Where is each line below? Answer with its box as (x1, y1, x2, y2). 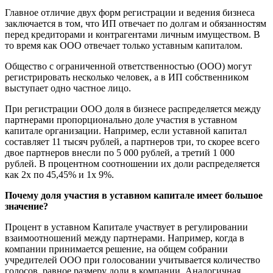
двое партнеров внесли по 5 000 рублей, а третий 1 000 (5, 147, 235, 158)
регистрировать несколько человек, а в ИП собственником (5, 71, 249, 82)
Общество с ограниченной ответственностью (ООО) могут (5, 60, 252, 71)
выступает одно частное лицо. (5, 82, 131, 93)
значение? (5, 200, 48, 211)
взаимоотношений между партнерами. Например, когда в (5, 232, 244, 243)
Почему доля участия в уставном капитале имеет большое (5, 190, 263, 200)
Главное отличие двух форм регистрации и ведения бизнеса (5, 7, 255, 18)
